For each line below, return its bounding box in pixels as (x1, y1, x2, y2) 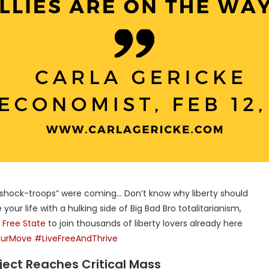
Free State (2, 217, 46, 229)
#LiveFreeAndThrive (32, 232, 118, 244)
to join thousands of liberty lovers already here (46, 217, 243, 229)
